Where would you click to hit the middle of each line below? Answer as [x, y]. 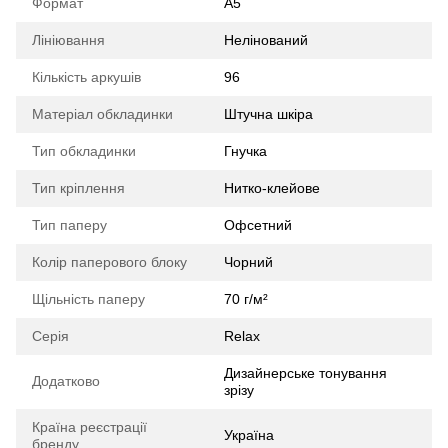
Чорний [248, 261]
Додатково [66, 380]
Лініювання [68, 39]
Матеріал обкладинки [102, 113]
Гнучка [245, 150]
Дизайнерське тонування [305, 372]
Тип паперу [69, 224]
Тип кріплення [78, 187]
